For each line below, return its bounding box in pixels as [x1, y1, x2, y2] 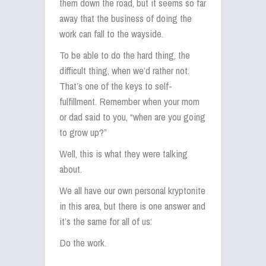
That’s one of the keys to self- [59, 79, 172, 93]
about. [59, 162, 82, 176]
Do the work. [59, 236, 106, 249]
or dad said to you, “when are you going [59, 110, 205, 123]
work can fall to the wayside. [59, 27, 163, 40]
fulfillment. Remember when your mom [59, 94, 199, 108]
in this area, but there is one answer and [59, 199, 205, 213]
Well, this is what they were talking [59, 147, 188, 160]
